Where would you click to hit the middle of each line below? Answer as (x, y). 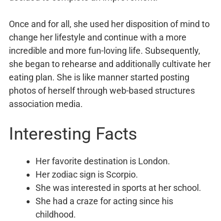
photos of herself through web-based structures (102, 91)
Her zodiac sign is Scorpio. (87, 175)
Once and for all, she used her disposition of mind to (109, 24)
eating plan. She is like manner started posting (99, 77)
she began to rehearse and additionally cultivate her (110, 64)
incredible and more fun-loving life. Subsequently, (105, 51)
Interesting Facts (73, 134)
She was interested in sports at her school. (118, 188)
